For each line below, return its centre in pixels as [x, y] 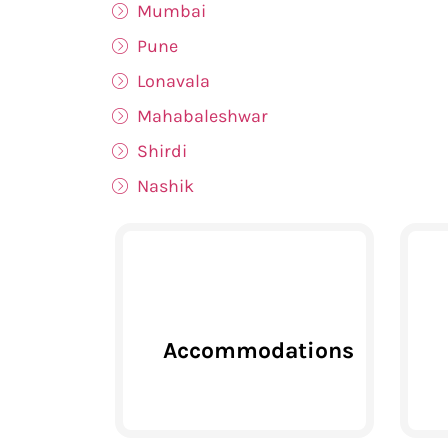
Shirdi [162, 150]
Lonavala [173, 80]
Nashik [165, 185]
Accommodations [258, 350]
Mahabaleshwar [202, 115]
